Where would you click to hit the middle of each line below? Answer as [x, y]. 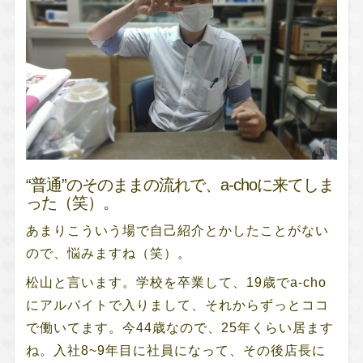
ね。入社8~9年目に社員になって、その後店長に [175, 350]
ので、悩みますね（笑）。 [108, 253]
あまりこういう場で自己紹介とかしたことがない [177, 230]
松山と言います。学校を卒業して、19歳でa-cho [176, 282]
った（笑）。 [72, 202]
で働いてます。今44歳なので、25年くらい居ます [179, 327]
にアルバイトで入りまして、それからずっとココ [177, 305]
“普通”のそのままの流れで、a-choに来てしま [180, 184]
